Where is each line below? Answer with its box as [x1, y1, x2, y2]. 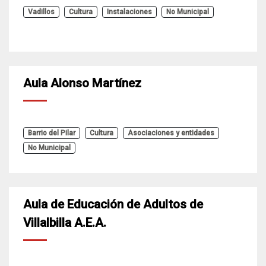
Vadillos [28, 8, 55, 16]
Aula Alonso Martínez [23, 76, 141, 90]
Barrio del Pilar [28, 129, 75, 137]
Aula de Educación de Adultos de [23, 197, 203, 211]
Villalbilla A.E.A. [23, 216, 106, 230]
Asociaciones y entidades [128, 129, 214, 137]
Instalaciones [107, 8, 152, 16]
